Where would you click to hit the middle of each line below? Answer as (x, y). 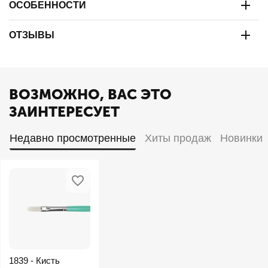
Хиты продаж (178, 138)
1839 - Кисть (34, 261)
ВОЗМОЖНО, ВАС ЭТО (90, 94)
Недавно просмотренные (72, 138)
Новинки (241, 138)
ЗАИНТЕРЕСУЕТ (64, 112)
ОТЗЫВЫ (32, 35)
